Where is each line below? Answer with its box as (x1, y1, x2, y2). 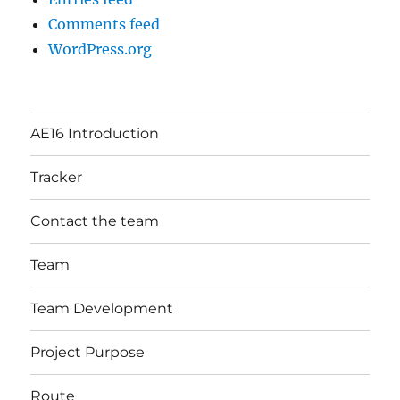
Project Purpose (30, 344, 146, 362)
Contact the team (30, 212, 160, 230)
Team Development (30, 300, 174, 318)
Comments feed (48, 14, 161, 33)
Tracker (30, 169, 83, 187)
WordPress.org (48, 39, 153, 58)
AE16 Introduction (30, 125, 160, 143)
